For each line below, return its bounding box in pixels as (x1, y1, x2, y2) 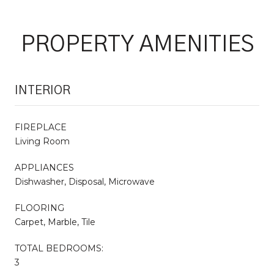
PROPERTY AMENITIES (20, 33, 254, 56)
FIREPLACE (15, 121, 67, 133)
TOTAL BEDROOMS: (15, 242, 103, 254)
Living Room (15, 135, 70, 147)
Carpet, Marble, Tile (15, 216, 95, 228)
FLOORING (15, 202, 64, 213)
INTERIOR (15, 84, 70, 97)
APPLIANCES (15, 161, 74, 173)
